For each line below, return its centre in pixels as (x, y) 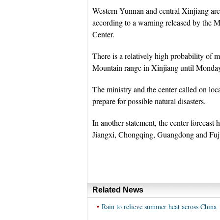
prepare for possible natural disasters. (149, 101)
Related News (118, 190)
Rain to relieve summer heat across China (159, 206)
